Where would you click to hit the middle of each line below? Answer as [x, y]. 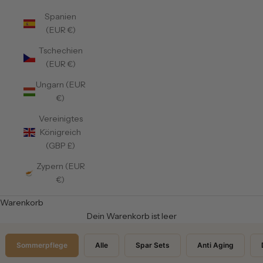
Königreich [61, 132]
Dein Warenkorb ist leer [131, 216]
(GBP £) [61, 146]
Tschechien [60, 51]
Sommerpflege [42, 245]
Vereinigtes [60, 119]
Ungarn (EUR [60, 85]
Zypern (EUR [60, 166]
